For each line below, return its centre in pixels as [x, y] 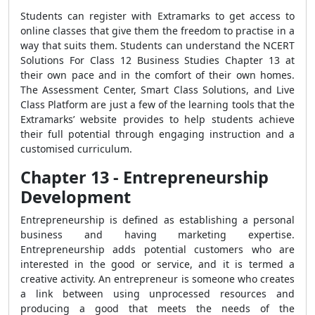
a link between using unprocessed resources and [157, 294]
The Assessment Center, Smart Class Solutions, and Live [157, 90]
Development [76, 197]
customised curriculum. [76, 149]
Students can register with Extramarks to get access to [157, 16]
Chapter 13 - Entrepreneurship [144, 177]
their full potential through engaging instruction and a [157, 134]
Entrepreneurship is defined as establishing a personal [157, 220]
